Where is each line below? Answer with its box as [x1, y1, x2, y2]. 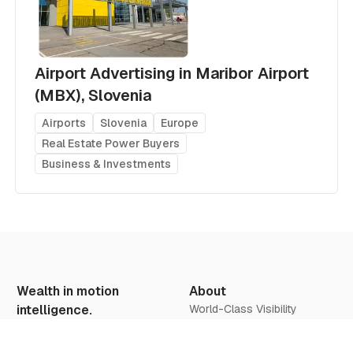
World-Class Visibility [188, 301, 297, 316]
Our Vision [188, 317, 243, 332]
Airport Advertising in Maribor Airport [34, 62, 309, 84]
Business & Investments [41, 156, 171, 171]
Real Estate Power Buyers [41, 136, 180, 150]
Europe [160, 115, 199, 130]
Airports [41, 115, 86, 130]
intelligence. [17, 301, 93, 318]
